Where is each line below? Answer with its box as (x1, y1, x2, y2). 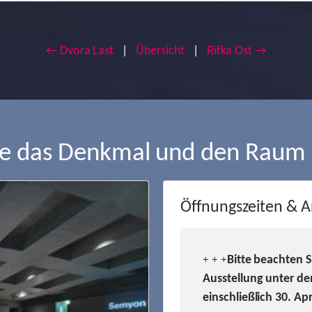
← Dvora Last (45, 45, 114, 58)
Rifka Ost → (206, 45, 267, 58)
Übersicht (136, 45, 185, 58)
